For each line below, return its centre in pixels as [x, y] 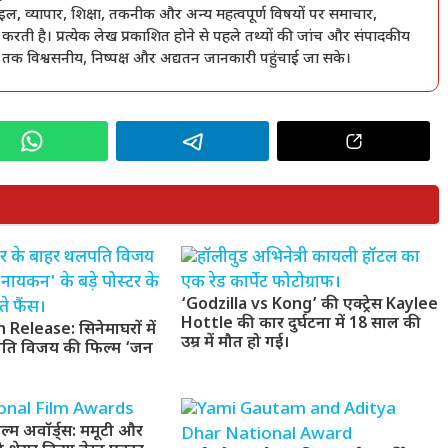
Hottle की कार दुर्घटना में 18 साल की [300, 325]
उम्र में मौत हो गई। [234, 344]
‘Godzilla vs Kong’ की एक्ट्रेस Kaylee [309, 306]
